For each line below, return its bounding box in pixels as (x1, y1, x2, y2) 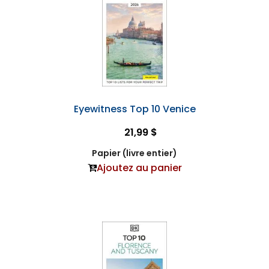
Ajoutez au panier (96, 161, 182, 175)
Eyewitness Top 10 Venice (73, 102, 196, 116)
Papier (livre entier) (92, 147, 177, 160)
